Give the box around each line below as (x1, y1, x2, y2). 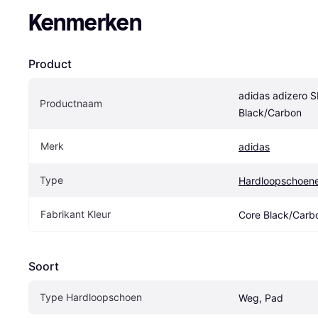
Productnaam (40, 97, 102, 109)
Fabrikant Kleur (40, 207, 111, 220)
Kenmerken (28, 9, 142, 36)
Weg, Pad (238, 291, 283, 304)
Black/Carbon (238, 106, 302, 119)
